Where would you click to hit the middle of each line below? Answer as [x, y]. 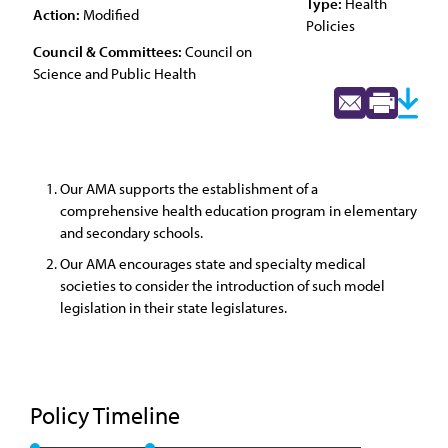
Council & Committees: [107, 51]
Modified [109, 14]
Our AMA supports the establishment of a [189, 188]
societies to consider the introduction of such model [222, 285]
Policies [330, 25]
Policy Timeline [107, 415]
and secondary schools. [131, 232]
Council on [217, 51]
